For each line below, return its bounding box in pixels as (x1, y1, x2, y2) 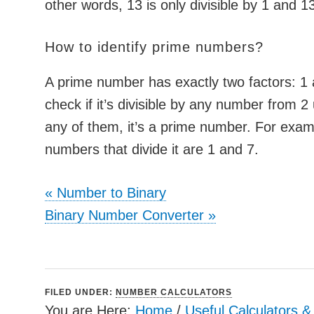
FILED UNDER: (45, 287, 116, 297)
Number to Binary (57, 185, 166, 200)
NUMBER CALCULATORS (116, 287, 232, 297)
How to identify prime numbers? (45, 39, 264, 55)
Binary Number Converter (45, 207, 204, 223)
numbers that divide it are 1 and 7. (45, 142, 259, 157)
